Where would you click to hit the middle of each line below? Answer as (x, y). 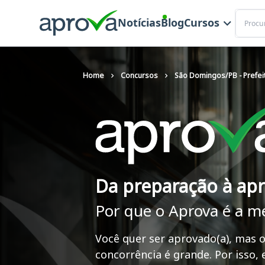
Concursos (139, 75)
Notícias (139, 23)
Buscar (248, 14)
